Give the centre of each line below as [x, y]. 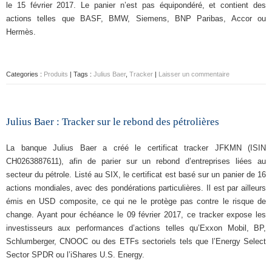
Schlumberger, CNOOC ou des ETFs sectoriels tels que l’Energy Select [136, 241]
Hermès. [21, 32]
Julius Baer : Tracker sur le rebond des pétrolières [113, 122]
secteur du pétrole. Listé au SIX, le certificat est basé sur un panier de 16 [136, 175]
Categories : [25, 74]
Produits [56, 74]
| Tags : [81, 74]
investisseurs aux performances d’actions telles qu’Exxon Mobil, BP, [136, 228]
